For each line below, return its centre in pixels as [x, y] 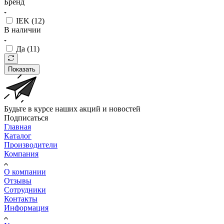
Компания [21, 153]
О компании [25, 171]
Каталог [18, 135]
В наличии [22, 29]
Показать [22, 69]
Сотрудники [25, 189]
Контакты [21, 198]
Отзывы [18, 180]
